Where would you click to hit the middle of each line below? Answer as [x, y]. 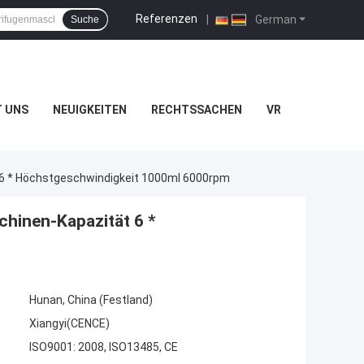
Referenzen [167, 18]
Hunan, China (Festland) [91, 300]
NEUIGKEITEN [89, 110]
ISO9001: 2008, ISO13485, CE [104, 347]
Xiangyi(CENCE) [69, 324]
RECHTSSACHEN [196, 110]
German [275, 19]
